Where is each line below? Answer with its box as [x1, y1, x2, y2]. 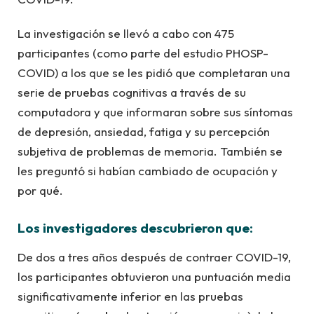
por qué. [18, 182, 63, 198]
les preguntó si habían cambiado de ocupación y [18, 163, 278, 178]
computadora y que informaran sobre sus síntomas [18, 104, 293, 119]
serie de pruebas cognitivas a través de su [18, 84, 246, 100]
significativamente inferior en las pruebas [18, 289, 243, 304]
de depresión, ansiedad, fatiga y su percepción [18, 123, 270, 139]
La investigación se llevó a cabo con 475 [18, 25, 234, 41]
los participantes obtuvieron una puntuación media [18, 269, 291, 285]
